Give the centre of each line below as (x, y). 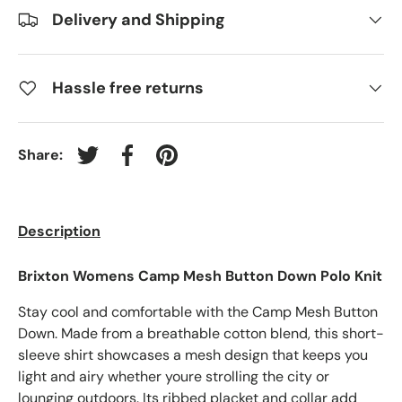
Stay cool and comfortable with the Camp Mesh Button (198, 312)
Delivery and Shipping (139, 19)
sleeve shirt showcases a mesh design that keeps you (193, 355)
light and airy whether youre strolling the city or (174, 377)
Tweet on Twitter (141, 164)
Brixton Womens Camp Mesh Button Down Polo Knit (200, 276)
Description (59, 232)
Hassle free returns (128, 87)
